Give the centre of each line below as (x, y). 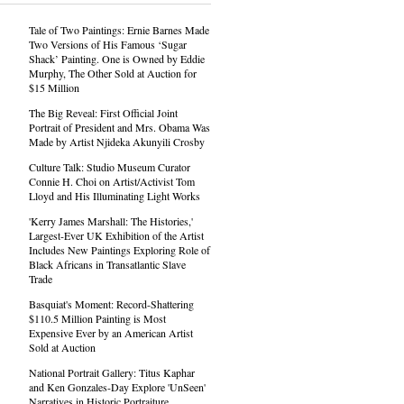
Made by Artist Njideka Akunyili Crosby (116, 142)
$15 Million (54, 87)
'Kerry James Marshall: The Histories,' (110, 221)
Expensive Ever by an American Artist (110, 333)
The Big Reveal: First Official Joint (103, 113)
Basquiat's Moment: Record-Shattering (111, 304)
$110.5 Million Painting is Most (97, 318)
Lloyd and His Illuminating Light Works (114, 196)
